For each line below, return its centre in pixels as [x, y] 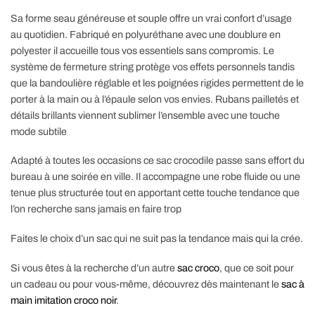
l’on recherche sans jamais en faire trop [96, 209]
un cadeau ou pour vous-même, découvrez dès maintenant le [146, 284]
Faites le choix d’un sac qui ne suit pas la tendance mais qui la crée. [157, 239]
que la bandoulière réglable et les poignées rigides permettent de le [157, 83]
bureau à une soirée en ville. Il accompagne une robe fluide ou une [155, 177]
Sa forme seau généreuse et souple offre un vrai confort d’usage [151, 18]
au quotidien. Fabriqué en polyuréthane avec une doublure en [146, 34]
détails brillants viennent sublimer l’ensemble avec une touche [145, 115]
